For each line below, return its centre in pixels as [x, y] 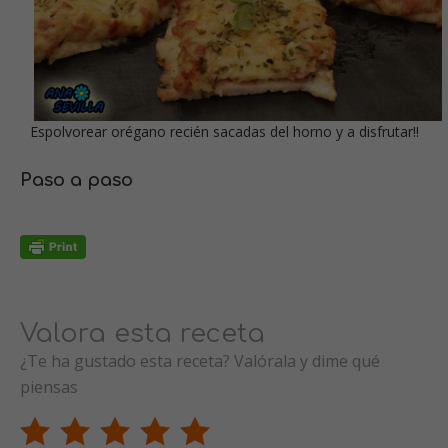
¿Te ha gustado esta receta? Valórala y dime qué [200, 361]
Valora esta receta [142, 334]
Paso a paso [76, 180]
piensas [49, 387]
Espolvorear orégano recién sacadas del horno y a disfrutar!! [224, 132]
